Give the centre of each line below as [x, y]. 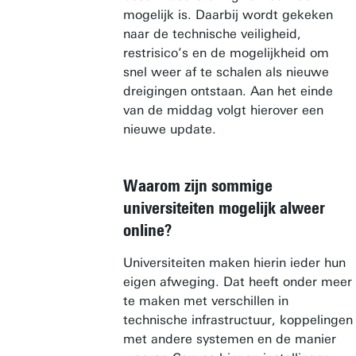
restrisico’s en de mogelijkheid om [226, 53]
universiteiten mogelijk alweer [224, 208]
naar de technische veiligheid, [212, 34]
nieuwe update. [170, 129]
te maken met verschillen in [206, 301]
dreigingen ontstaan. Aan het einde [228, 91]
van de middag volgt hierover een [223, 110]
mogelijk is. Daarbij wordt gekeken [228, 15]
